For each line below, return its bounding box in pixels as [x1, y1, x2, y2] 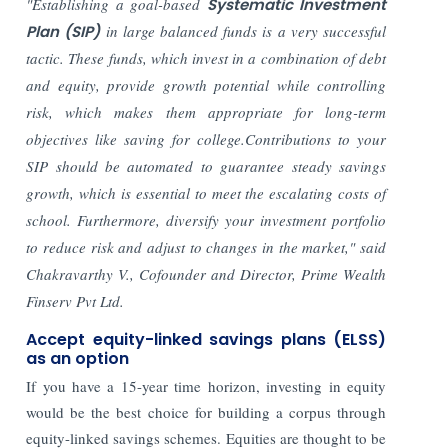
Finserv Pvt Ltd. [26, 290, 125, 311]
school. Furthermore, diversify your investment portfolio [26, 209, 386, 230]
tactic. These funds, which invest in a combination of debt [26, 47, 386, 68]
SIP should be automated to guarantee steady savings [26, 155, 386, 176]
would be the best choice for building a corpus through [26, 401, 386, 422]
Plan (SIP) [26, 20, 101, 42]
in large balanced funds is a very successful [100, 20, 387, 41]
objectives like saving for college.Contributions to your [26, 128, 386, 149]
